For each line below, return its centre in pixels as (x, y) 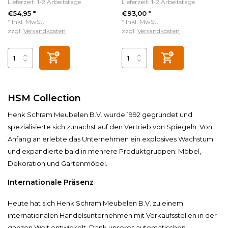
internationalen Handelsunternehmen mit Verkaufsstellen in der (112, 216)
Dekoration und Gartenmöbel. (58, 164)
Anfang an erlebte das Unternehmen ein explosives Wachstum (110, 139)
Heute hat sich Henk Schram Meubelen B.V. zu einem (95, 203)
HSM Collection (44, 98)
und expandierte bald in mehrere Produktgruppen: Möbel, (104, 151)
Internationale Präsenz (51, 182)
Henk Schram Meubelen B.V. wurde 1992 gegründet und (100, 115)
